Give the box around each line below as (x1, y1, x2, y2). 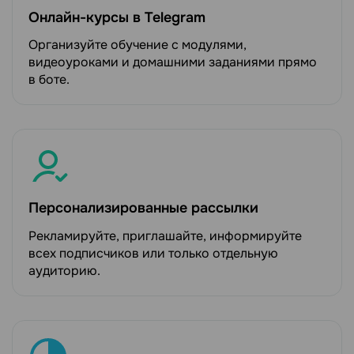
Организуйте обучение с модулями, (28, 36, 247, 54)
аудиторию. (28, 262, 100, 280)
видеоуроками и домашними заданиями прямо (28, 54, 317, 71)
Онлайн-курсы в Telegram (28, 8, 205, 26)
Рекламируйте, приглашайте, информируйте (28, 228, 302, 245)
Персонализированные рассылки (28, 199, 258, 217)
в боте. (28, 71, 70, 88)
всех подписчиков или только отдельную (28, 245, 278, 262)
